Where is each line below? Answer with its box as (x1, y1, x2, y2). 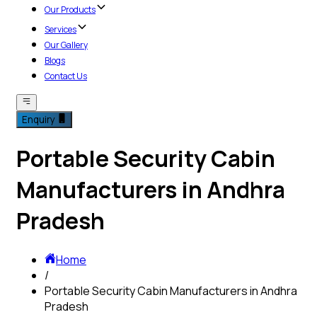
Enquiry (22, 113, 57, 126)
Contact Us (45, 69, 87, 82)
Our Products (45, 3, 96, 16)
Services (45, 23, 76, 35)
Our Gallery (45, 38, 88, 51)
